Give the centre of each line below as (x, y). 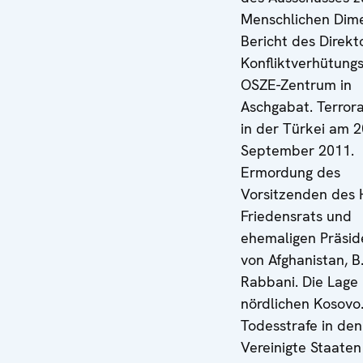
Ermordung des (290, 172)
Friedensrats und (296, 216)
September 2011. (297, 150)
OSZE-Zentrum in (296, 85)
